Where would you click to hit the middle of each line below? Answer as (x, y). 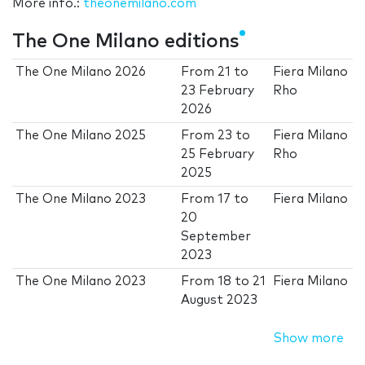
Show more (308, 339)
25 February (218, 155)
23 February (218, 91)
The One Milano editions (126, 42)
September (216, 237)
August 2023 (220, 301)
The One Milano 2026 (81, 73)
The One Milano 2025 (81, 136)
